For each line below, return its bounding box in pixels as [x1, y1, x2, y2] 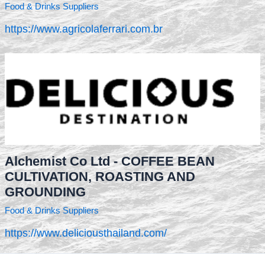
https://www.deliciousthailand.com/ [4, 227, 167, 239]
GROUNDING [4, 184, 86, 199]
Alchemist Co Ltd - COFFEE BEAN [4, 153, 215, 169]
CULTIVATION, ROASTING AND [4, 169, 195, 184]
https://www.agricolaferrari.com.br [4, 22, 163, 35]
